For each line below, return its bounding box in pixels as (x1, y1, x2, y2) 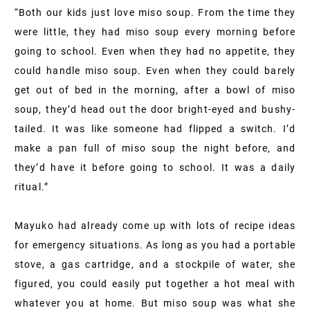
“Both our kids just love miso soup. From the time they (15, 6, 295, 18)
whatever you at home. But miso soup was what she (15, 297, 295, 309)
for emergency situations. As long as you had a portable (15, 239, 295, 250)
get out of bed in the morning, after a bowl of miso (15, 84, 295, 95)
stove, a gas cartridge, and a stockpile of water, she (15, 258, 295, 270)
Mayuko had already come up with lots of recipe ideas (15, 219, 295, 231)
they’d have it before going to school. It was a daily (15, 161, 295, 173)
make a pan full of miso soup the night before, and (15, 142, 295, 154)
